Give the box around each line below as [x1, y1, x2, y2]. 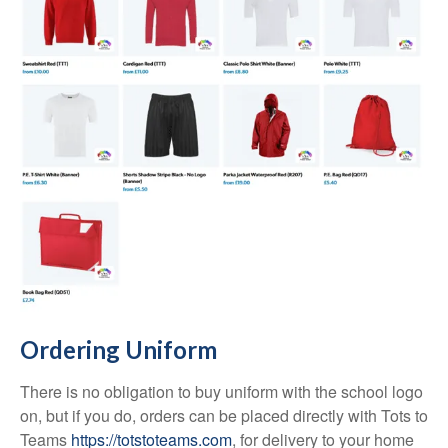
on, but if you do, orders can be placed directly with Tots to [20, 403, 428, 427]
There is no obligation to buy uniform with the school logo [20, 379, 423, 403]
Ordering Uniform [20, 334, 217, 364]
